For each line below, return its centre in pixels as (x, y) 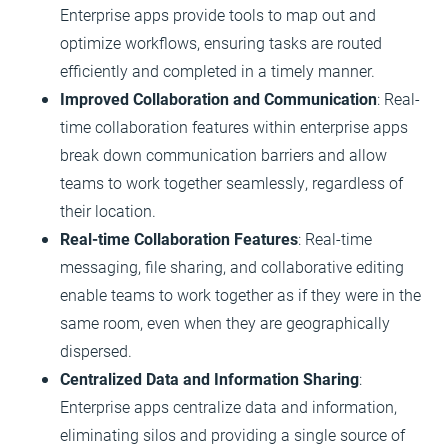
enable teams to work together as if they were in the (240, 294)
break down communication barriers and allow (223, 154)
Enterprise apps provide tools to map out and (218, 14)
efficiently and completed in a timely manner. (217, 70)
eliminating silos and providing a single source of (232, 434)
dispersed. (96, 350)
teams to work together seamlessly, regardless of (231, 182)
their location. (108, 210)
